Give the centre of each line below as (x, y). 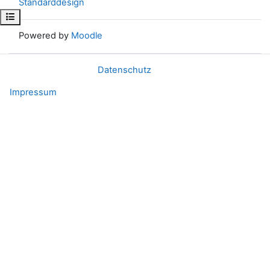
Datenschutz (124, 70)
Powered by (45, 36)
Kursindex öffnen (40, 16)
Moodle (87, 36)
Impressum (33, 92)
